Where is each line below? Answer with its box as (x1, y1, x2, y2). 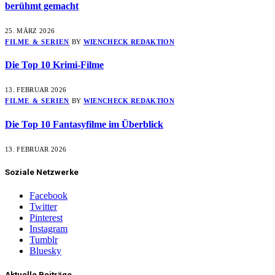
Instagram (29, 223, 68, 234)
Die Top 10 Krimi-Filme (5, 60, 104, 71)
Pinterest (29, 212, 63, 223)
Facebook (29, 190, 68, 201)
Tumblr (29, 234, 58, 246)
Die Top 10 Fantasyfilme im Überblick (5, 118, 163, 130)
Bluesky (29, 246, 61, 257)
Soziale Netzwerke (5, 168, 79, 177)
